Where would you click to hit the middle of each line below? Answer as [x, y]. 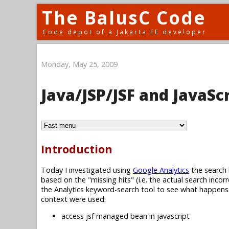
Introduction [77, 149]
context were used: [73, 199]
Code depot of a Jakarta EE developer [124, 32]
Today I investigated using [87, 170]
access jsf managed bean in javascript [125, 216]
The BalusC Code [124, 18]
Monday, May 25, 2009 [79, 64]
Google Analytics [161, 170]
